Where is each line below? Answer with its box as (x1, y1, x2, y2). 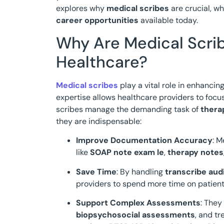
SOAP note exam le (90, 147, 164, 158)
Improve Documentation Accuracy (76, 135, 212, 146)
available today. (138, 14, 198, 25)
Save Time (76, 166, 116, 177)
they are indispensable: (56, 115, 141, 126)
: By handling (116, 166, 165, 177)
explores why (56, 2, 106, 13)
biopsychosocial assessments (76, 209, 195, 220)
